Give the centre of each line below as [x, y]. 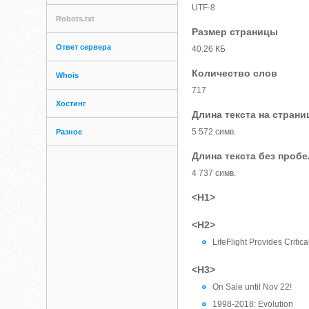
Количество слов [235, 73]
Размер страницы [235, 32]
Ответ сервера [84, 47]
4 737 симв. [214, 173]
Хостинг [71, 103]
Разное [69, 132]
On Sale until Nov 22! [252, 287]
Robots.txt [76, 19]
